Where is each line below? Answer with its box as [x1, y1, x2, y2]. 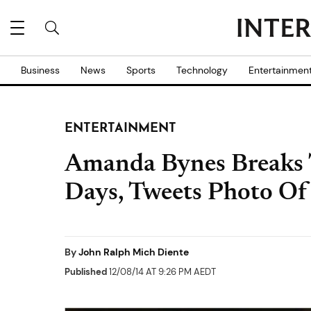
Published [65, 266, 107, 278]
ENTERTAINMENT [65, 122, 176, 135]
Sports [126, 64, 155, 76]
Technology [176, 64, 228, 76]
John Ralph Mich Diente [78, 246, 189, 258]
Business [21, 64, 60, 76]
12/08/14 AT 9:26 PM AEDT [107, 266, 216, 278]
